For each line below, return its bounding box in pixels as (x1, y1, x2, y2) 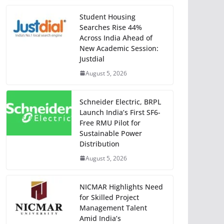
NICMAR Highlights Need (79, 181, 163, 191)
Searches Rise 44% (79, 22, 142, 32)
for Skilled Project (79, 192, 139, 202)
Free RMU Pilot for (79, 117, 140, 127)
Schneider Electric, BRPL (79, 96, 161, 106)
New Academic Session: (79, 43, 158, 53)
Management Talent (79, 202, 147, 212)
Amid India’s (79, 213, 121, 223)
